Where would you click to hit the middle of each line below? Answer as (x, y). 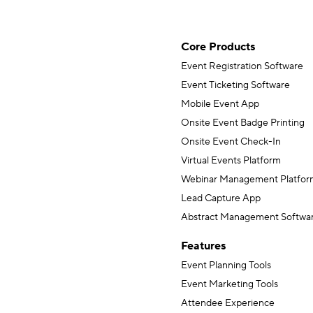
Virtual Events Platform (231, 161)
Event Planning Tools (226, 266)
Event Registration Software (242, 67)
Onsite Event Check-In (231, 142)
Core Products (218, 47)
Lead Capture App (221, 199)
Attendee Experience (228, 304)
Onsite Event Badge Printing (243, 123)
